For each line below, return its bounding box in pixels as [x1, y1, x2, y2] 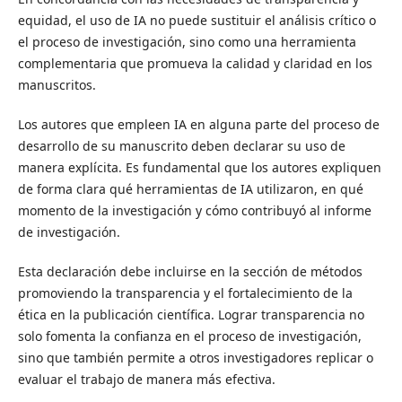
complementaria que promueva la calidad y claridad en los [17, 55, 372, 73]
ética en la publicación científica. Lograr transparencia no [17, 306, 364, 324]
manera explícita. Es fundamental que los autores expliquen [17, 159, 381, 177]
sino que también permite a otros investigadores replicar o [17, 349, 373, 367]
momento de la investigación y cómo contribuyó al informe [17, 202, 371, 220]
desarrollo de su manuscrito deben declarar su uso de [17, 137, 345, 155]
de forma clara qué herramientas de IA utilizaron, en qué [17, 180, 363, 198]
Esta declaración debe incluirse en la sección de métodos [17, 263, 363, 281]
